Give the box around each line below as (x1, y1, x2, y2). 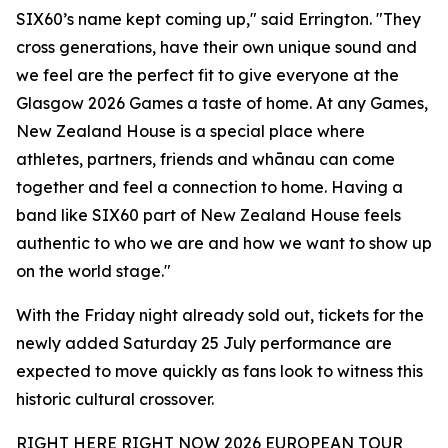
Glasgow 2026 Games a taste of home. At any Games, (16, 93, 428, 114)
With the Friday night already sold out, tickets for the (16, 305, 424, 326)
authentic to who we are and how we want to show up (16, 233, 432, 254)
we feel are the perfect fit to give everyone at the (16, 65, 399, 86)
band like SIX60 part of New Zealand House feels (16, 205, 401, 226)
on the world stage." (16, 261, 171, 282)
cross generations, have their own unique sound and (16, 37, 417, 58)
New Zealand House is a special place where (16, 121, 365, 142)
